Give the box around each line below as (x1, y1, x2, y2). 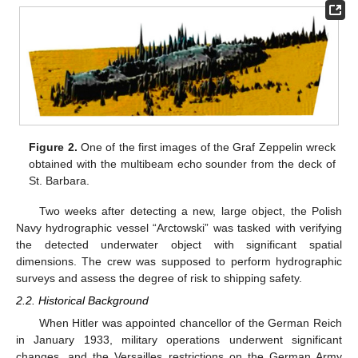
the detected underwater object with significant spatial (16, 237, 342, 251)
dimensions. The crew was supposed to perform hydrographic (16, 254, 342, 268)
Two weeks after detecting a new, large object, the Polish (38, 204, 342, 217)
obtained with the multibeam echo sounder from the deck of (29, 157, 336, 170)
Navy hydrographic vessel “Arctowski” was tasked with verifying (16, 221, 342, 234)
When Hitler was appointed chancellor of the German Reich (38, 316, 342, 330)
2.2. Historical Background (16, 293, 149, 307)
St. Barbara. (29, 173, 90, 187)
